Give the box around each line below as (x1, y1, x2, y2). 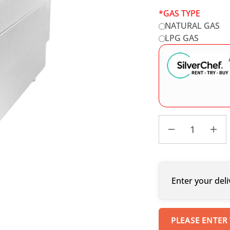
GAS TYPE (163, 8, 200, 19)
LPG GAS (165, 32, 199, 44)
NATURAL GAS (165, 20, 220, 31)
